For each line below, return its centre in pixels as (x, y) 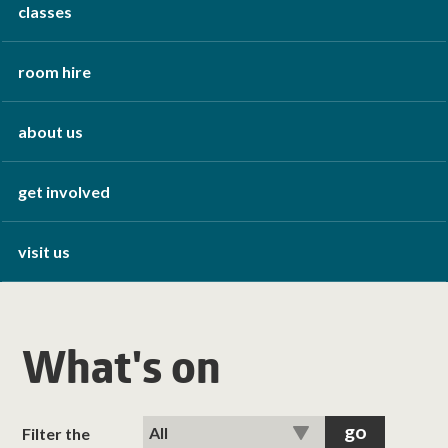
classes (45, 11)
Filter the (56, 433)
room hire (55, 71)
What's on (122, 374)
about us (51, 131)
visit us (44, 251)
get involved (64, 191)
